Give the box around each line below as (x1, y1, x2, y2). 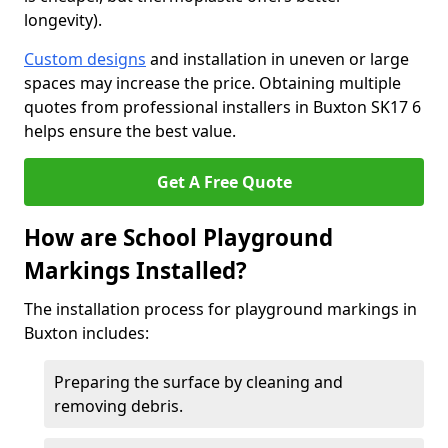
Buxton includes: (24, 322, 149, 344)
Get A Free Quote (156, 171, 292, 193)
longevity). (24, 9, 106, 31)
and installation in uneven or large (146, 48, 409, 70)
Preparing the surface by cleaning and (54, 371, 343, 393)
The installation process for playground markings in (24, 298, 417, 320)
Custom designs (24, 48, 146, 70)
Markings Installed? (24, 255, 247, 286)
